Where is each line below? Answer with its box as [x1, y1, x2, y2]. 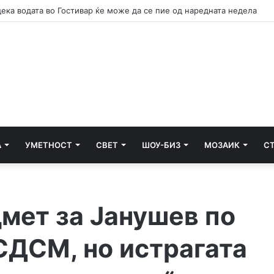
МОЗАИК [204, 140, 240, 150]
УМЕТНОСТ [25, 140, 72, 150]
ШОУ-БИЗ [142, 140, 180, 150]
